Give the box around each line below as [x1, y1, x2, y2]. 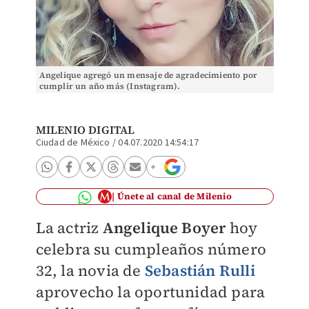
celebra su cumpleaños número [35, 239, 267, 259]
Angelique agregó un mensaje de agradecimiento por [39, 70, 258, 81]
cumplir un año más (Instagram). [39, 81, 181, 92]
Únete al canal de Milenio [117, 190, 232, 202]
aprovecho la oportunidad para [35, 281, 266, 302]
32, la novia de [35, 260, 145, 281]
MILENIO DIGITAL [35, 122, 135, 137]
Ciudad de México [35, 136, 110, 150]
